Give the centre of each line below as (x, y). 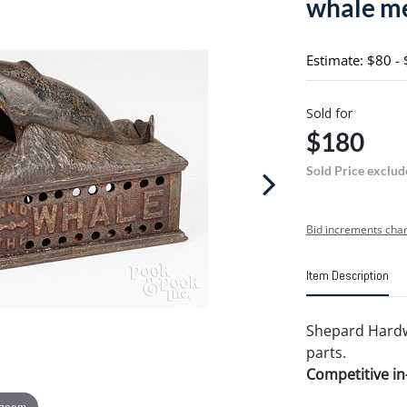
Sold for (329, 113)
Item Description (347, 275)
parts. (326, 352)
